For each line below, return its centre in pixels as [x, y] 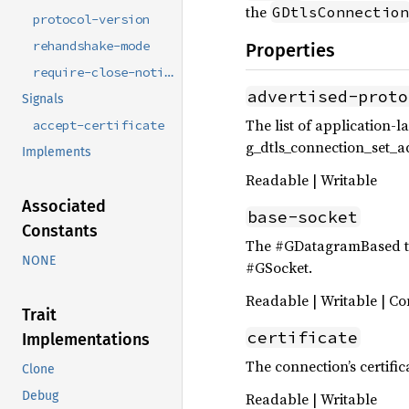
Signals [43, 100]
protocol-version [91, 20]
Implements [57, 152]
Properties [290, 50]
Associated [64, 207]
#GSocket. [279, 267]
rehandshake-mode [91, 46]
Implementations [86, 340]
